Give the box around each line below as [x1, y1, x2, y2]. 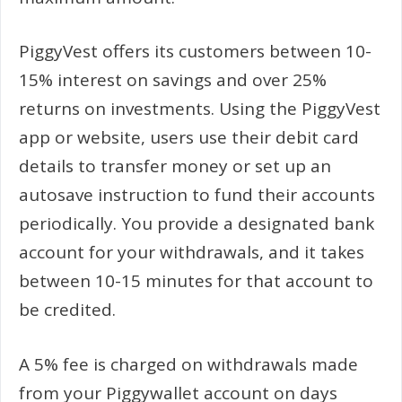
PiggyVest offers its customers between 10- [19, 39, 371, 63]
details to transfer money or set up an [19, 154, 331, 178]
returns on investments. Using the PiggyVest [19, 97, 380, 120]
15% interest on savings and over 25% [19, 68, 327, 92]
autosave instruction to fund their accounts [19, 183, 375, 206]
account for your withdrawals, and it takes [19, 240, 364, 264]
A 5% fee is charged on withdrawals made [19, 352, 358, 376]
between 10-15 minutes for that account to [19, 269, 373, 293]
